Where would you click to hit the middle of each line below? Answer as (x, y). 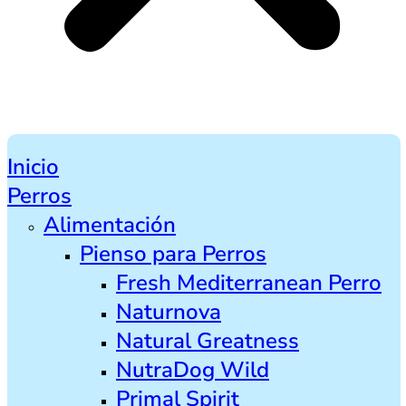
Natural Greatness (208, 340)
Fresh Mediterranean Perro (249, 282)
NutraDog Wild (193, 369)
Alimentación (110, 224)
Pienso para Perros (173, 253)
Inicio (33, 166)
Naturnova (169, 311)
